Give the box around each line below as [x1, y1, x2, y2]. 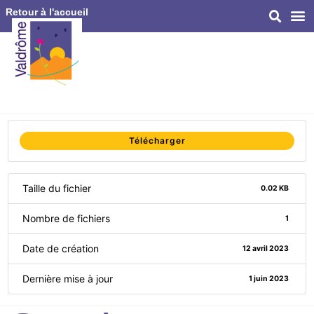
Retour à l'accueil [6, 6, 88, 18]
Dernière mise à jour [22, 273, 113, 285]
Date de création [22, 243, 99, 254]
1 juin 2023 [248, 274, 289, 283]
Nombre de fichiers [22, 212, 110, 224]
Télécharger [128, 135, 186, 146]
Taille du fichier [22, 182, 91, 194]
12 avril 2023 [242, 244, 289, 253]
